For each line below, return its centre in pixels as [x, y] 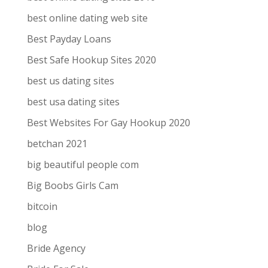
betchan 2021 [57, 144]
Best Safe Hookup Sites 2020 [91, 60]
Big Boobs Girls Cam [72, 185]
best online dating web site [87, 18]
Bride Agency [56, 248]
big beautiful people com [83, 165]
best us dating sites [70, 81]
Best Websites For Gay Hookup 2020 [108, 123]
